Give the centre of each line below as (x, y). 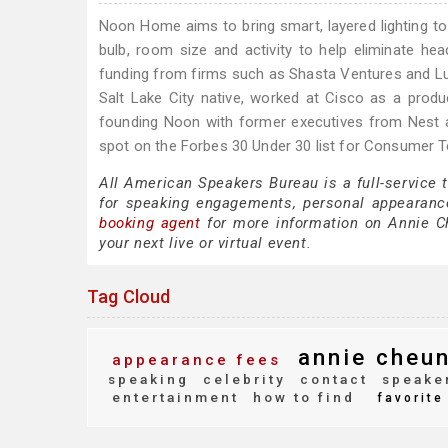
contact (331, 379)
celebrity (241, 379)
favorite (410, 398)
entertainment (175, 397)
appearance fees (196, 360)
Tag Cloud (129, 296)
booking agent (150, 223)
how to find (301, 397)
